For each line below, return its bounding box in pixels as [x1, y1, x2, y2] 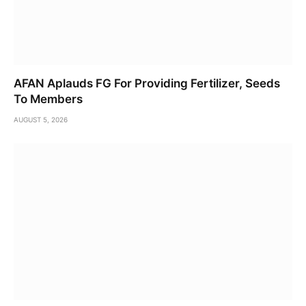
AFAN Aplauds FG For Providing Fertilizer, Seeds [14, 76, 280, 90]
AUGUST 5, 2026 [14, 115, 68, 124]
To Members [14, 92, 83, 106]
